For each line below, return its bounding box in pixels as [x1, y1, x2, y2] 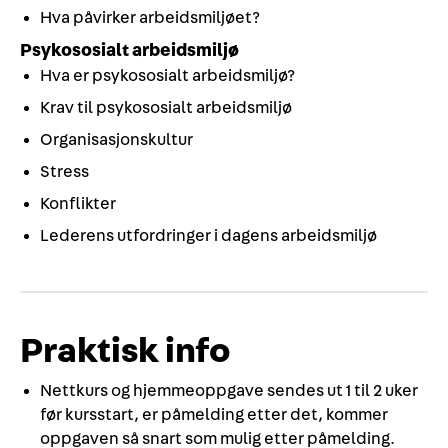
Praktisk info [20, 333, 231, 369]
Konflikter [40, 195, 116, 212]
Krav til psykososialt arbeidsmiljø [40, 99, 292, 116]
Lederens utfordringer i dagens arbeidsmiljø [40, 227, 377, 244]
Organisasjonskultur [40, 131, 193, 148]
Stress [40, 163, 89, 180]
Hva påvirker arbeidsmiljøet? [40, 9, 260, 26]
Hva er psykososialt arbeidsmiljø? [40, 67, 295, 84]
